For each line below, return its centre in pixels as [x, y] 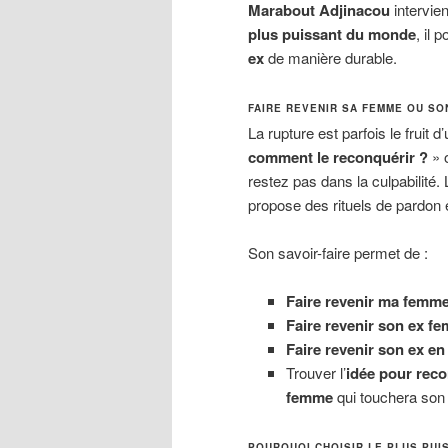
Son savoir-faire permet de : [338, 252]
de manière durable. [330, 58]
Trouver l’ [315, 373]
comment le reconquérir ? [338, 156]
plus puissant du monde [332, 34]
